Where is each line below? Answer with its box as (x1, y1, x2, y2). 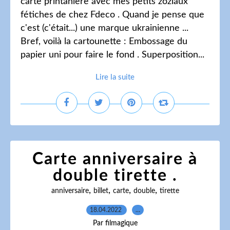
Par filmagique (92, 220, 138, 227)
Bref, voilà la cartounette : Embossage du (21, 37, 187, 46)
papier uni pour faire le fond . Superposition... (21, 50, 204, 60)
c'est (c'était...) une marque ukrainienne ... (21, 24, 188, 33)
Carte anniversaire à (32, 151, 198, 167)
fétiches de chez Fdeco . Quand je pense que (21, 10, 204, 20)
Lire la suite (95, 73, 135, 81)
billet (93, 187, 108, 195)
